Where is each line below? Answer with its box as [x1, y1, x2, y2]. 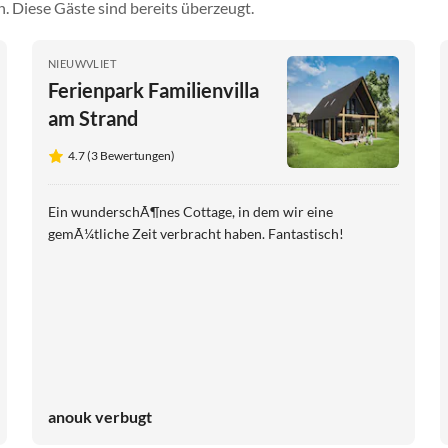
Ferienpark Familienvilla [48, 78, 259, 103]
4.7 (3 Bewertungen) [68, 148, 175, 164]
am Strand [48, 106, 138, 131]
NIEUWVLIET [48, 57, 116, 71]
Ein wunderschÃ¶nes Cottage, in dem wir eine [48, 203, 333, 221]
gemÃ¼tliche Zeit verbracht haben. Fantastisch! [48, 225, 344, 243]
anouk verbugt [48, 407, 152, 427]
